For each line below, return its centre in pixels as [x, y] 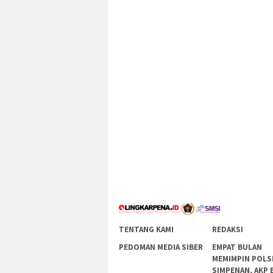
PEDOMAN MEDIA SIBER [161, 247]
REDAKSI [228, 230]
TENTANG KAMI [146, 230]
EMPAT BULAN [237, 247]
